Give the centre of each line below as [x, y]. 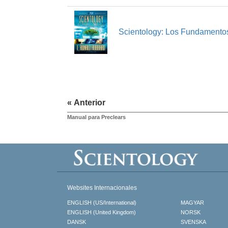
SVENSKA [194, 222]
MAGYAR [193, 203]
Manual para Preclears [96, 117]
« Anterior [86, 103]
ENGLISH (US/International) [102, 203]
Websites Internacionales [102, 188]
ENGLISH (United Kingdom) [102, 212]
